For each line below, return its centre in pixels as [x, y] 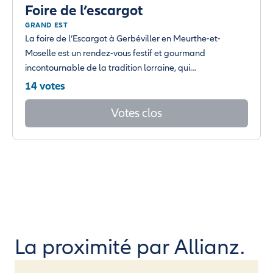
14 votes [45, 86]
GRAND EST [47, 25]
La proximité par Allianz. [130, 247]
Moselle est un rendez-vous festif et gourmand [115, 53]
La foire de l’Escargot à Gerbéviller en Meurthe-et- [123, 38]
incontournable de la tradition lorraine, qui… [111, 67]
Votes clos [136, 113]
